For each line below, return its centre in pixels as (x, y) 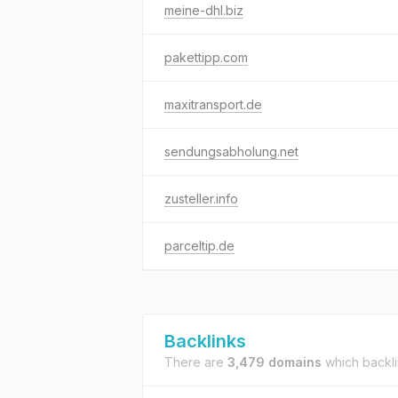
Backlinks (205, 341)
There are (196, 362)
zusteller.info (201, 199)
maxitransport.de (213, 104)
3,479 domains (275, 362)
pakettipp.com (206, 57)
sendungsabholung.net (231, 151)
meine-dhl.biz (204, 10)
